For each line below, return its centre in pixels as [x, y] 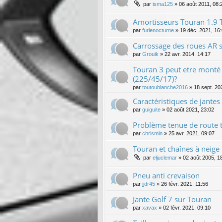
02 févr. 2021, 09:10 [187, 207]
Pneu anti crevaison [166, 175]
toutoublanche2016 [165, 87]
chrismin [152, 133]
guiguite [151, 109]
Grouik [150, 54]
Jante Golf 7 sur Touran [172, 199]
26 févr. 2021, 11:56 [185, 184]
